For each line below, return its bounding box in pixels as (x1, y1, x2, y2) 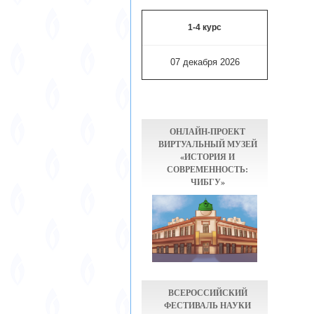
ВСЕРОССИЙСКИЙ (168, 286, 247, 299)
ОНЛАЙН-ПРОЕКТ (170, 125, 245, 138)
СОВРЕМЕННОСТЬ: (167, 163, 248, 176)
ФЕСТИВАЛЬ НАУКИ (164, 299, 251, 312)
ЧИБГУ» (190, 175, 225, 189)
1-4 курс (188, 22, 221, 33)
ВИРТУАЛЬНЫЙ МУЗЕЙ (158, 137, 257, 151)
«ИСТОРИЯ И (180, 150, 235, 163)
